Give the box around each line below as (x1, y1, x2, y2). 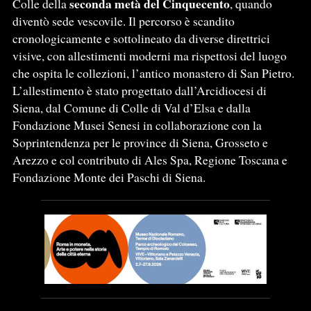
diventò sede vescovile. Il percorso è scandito (12, 12, 235, 30)
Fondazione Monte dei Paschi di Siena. (12, 169, 205, 186)
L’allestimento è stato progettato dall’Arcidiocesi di (12, 82, 267, 99)
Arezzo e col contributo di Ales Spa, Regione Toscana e (12, 151, 287, 169)
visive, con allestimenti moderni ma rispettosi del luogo (12, 47, 287, 65)
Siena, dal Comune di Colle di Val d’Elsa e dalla (12, 99, 251, 117)
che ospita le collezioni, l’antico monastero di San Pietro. (12, 65, 294, 82)
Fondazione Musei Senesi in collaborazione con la (12, 117, 262, 134)
